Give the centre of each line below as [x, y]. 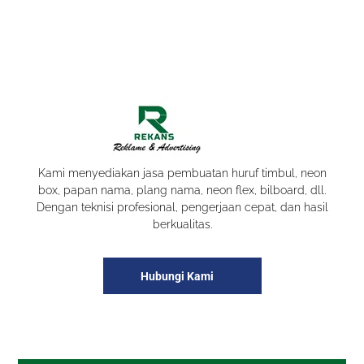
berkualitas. [182, 224]
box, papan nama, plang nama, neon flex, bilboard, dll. [182, 190]
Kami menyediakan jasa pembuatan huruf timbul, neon [182, 173]
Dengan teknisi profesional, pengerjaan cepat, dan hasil [182, 207]
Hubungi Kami [178, 277]
